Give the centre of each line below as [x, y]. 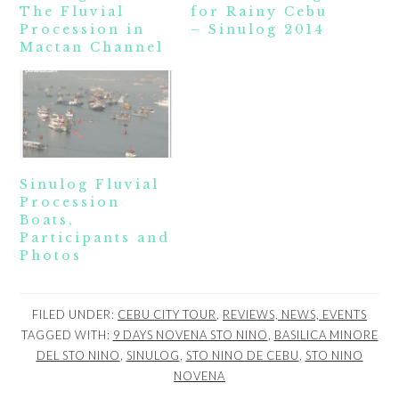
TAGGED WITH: [67, 335]
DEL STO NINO [78, 356]
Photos [51, 256]
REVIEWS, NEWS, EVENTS [295, 315]
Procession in [83, 30]
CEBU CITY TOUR [167, 315]
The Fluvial [73, 12]
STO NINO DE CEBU [242, 356]
